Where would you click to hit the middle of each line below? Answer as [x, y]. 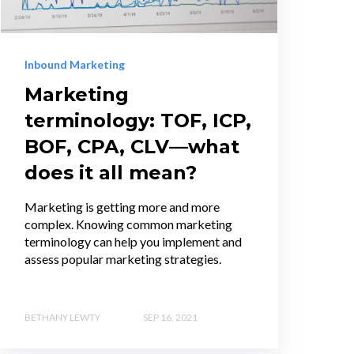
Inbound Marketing [75, 65]
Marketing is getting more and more [122, 207]
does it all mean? [111, 173]
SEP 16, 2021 [170, 317]
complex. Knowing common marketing [128, 224]
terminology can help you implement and [133, 242]
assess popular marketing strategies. [123, 259]
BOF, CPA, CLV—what [132, 147]
